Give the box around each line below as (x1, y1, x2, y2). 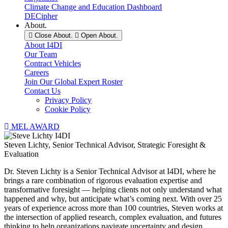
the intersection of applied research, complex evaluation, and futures (4, 213, 221, 221)
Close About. (35, 32, 73, 39)
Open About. (81, 32, 118, 39)
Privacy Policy (45, 96, 92, 104)
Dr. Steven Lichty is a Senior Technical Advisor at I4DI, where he (4, 167, 216, 176)
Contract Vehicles (24, 59, 81, 68)
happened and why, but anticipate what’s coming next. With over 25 (4, 194, 222, 203)
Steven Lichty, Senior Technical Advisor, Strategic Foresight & (4, 140, 206, 149)
